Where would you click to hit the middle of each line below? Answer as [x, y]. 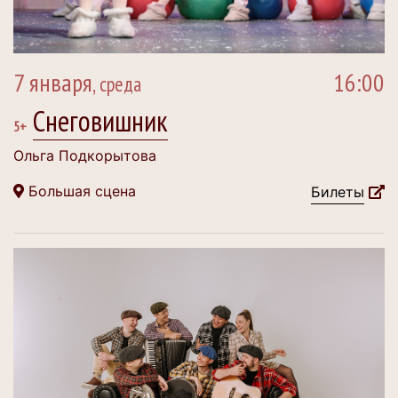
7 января [53, 83]
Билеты [338, 192]
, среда [117, 84]
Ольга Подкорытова [85, 156]
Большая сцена [80, 191]
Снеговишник [100, 121]
